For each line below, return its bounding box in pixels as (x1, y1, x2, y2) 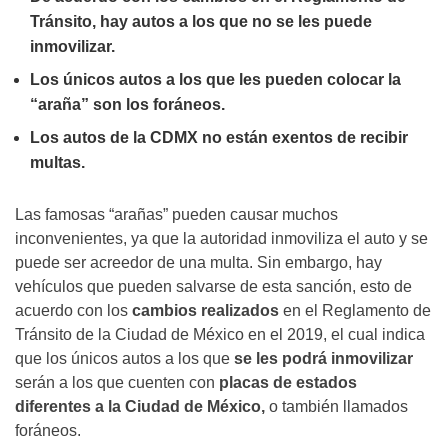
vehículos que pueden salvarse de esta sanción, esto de (15, 278, 412, 296)
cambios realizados (128, 302, 283, 320)
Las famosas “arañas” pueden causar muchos (15, 206, 338, 224)
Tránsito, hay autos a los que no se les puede (30, 13, 372, 31)
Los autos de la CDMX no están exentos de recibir (30, 129, 408, 147)
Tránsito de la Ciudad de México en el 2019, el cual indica (15, 326, 425, 344)
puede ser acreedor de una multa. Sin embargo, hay (15, 254, 382, 272)
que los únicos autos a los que (15, 350, 234, 368)
